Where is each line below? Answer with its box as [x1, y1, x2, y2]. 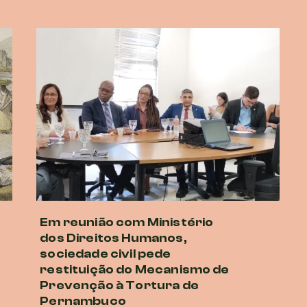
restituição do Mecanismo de [40, 262, 230, 277]
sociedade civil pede [40, 246, 171, 261]
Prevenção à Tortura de [40, 278, 199, 293]
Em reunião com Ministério [40, 214, 214, 230]
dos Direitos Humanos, [40, 230, 187, 245]
